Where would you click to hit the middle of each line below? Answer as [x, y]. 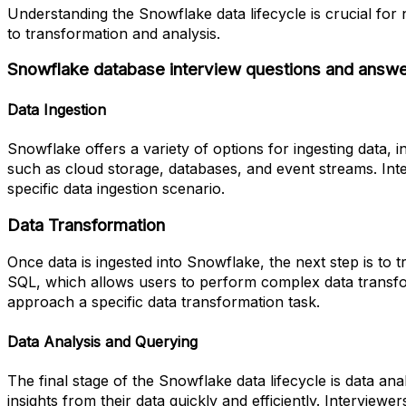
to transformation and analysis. [114, 33]
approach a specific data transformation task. [164, 302]
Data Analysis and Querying [102, 341]
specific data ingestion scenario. [116, 188]
